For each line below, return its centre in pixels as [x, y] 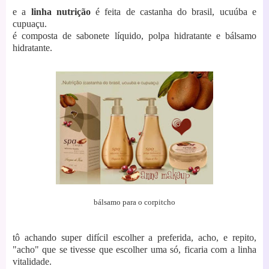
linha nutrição [63, 11]
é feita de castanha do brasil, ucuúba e [176, 11]
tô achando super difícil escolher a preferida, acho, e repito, [134, 237]
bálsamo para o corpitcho [134, 202]
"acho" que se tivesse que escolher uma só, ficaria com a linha [134, 249]
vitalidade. [32, 261]
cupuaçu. [30, 23]
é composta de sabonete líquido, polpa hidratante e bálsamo [134, 35]
